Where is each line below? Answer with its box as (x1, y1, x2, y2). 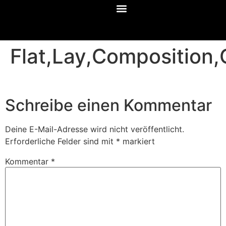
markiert (120, 136, 155, 147)
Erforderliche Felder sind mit (5, 136, 116, 147)
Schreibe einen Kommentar (5, 95, 212, 116)
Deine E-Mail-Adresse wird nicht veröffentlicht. (5, 124, 184, 135)
